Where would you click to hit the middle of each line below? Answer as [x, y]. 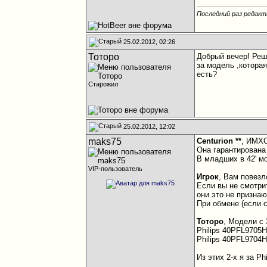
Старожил [103, 84]
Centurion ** [219, 141]
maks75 [105, 142]
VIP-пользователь [116, 169]
